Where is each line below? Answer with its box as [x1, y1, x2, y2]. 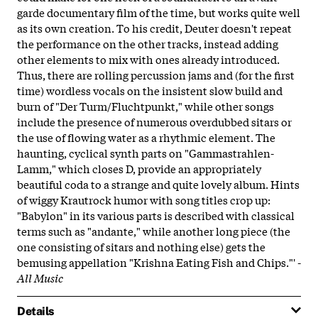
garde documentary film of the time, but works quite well [17, 4, 300, 20]
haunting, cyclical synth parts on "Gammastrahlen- [17, 144, 274, 160]
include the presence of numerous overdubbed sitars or [17, 113, 292, 129]
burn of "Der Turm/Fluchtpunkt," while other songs [17, 97, 274, 114]
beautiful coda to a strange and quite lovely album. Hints [17, 175, 300, 192]
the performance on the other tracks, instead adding [17, 35, 278, 51]
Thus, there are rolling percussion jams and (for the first [17, 66, 295, 82]
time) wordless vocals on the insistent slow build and [17, 82, 283, 98]
